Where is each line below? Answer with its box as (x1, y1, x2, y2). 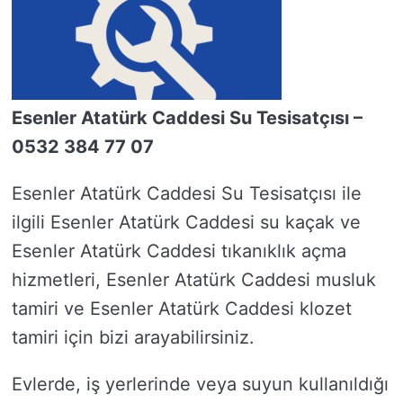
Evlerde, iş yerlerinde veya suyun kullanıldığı (12, 373, 389, 395)
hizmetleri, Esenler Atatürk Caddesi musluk (12, 269, 376, 291)
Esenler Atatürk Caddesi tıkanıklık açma (12, 240, 346, 262)
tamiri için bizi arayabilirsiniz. (12, 327, 255, 348)
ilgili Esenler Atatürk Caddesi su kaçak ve (12, 211, 361, 233)
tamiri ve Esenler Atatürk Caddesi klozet (12, 298, 352, 319)
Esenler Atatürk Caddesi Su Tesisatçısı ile (12, 183, 362, 204)
